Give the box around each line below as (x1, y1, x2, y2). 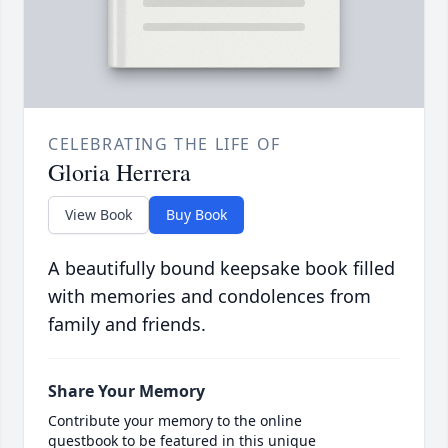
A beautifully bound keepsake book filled (48, 256, 395, 281)
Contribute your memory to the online (48, 411, 302, 431)
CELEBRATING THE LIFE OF (48, 133, 281, 156)
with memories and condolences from (48, 284, 371, 309)
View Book (65, 205, 132, 225)
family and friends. (48, 312, 206, 337)
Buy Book (166, 205, 227, 225)
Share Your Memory (48, 380, 205, 403)
